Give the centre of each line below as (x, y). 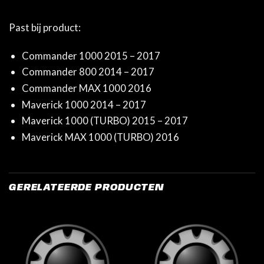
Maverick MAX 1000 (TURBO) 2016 (100, 137)
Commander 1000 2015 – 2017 (91, 55)
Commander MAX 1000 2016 (86, 88)
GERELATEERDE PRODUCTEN (87, 187)
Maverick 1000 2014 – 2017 (84, 104)
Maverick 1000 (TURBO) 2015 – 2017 (105, 121)
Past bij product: (45, 27)
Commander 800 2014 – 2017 (88, 72)
